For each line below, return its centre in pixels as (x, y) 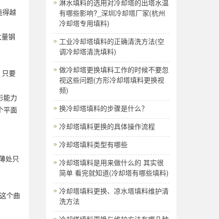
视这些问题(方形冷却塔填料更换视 (111, 79)
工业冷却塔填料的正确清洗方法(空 (111, 41)
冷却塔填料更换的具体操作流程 (107, 126)
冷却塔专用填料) (84, 23)
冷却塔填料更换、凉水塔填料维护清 (114, 190)
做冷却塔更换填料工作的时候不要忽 (114, 69)
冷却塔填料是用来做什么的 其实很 (111, 162)
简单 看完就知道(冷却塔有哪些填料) (114, 172)
